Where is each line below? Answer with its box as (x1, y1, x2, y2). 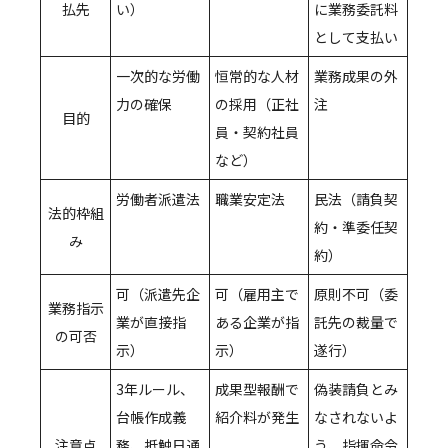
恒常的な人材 (215, 66, 299, 87)
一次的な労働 (116, 66, 200, 87)
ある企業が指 (215, 312, 299, 333)
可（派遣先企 (116, 284, 200, 305)
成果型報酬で (215, 379, 299, 400)
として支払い (314, 27, 398, 48)
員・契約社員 (215, 122, 299, 143)
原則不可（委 (314, 284, 398, 305)
